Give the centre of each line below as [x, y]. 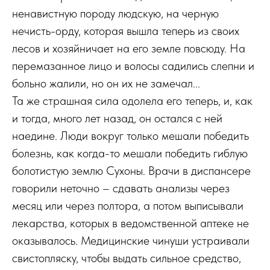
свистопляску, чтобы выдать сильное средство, [127, 258]
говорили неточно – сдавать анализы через [121, 188]
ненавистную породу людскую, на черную [115, 13]
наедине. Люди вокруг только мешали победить [130, 136]
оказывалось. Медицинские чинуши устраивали [131, 240]
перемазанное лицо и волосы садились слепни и [133, 66]
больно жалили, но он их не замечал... [106, 83]
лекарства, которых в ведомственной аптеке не [130, 223]
